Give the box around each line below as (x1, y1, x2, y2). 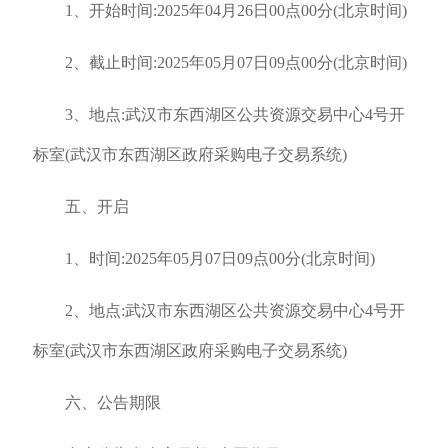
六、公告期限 (64, 394, 161, 411)
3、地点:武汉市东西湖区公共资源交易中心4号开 (64, 106, 405, 123)
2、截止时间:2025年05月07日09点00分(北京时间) (64, 54, 407, 71)
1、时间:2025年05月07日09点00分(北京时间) (64, 250, 375, 267)
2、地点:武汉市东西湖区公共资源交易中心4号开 (64, 302, 405, 319)
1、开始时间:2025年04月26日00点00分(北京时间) (64, 2, 407, 19)
